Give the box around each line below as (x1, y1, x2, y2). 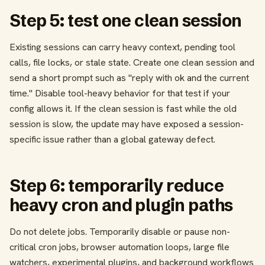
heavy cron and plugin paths (9, 195, 233, 216)
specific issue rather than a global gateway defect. (9, 133, 215, 146)
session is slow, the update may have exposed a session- (9, 118, 244, 131)
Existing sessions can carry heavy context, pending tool (9, 41, 235, 54)
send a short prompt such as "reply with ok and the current (9, 72, 249, 85)
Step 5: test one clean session (9, 10, 242, 31)
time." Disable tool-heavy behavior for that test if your (9, 87, 230, 100)
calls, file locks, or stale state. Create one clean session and (9, 56, 254, 69)
